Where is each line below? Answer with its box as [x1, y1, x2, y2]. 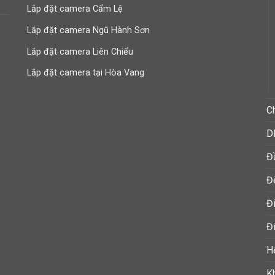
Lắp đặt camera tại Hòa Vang [27, 68, 144, 79]
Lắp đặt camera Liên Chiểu [27, 46, 133, 57]
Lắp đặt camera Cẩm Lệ [27, 4, 123, 15]
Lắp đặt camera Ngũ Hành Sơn [27, 25, 150, 36]
